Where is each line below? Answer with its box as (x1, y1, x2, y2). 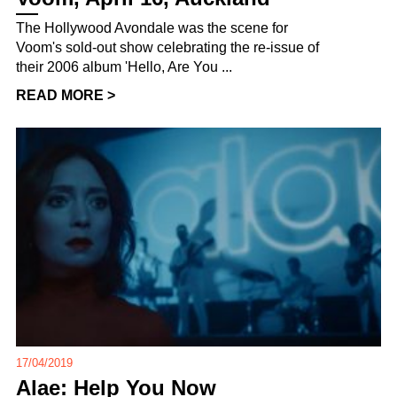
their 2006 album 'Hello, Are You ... (16, 59, 232, 75)
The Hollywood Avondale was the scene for (16, 20, 288, 36)
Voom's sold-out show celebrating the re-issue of (16, 40, 319, 56)
